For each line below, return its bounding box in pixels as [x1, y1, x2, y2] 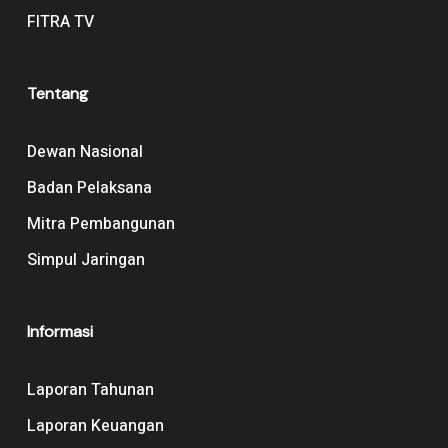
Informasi [26, 321, 93, 343]
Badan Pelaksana [26, 176, 152, 201]
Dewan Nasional [26, 140, 143, 165]
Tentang [26, 83, 88, 105]
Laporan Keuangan [26, 414, 164, 439]
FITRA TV [26, 10, 94, 35]
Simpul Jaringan [26, 248, 145, 273]
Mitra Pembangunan [26, 212, 175, 237]
